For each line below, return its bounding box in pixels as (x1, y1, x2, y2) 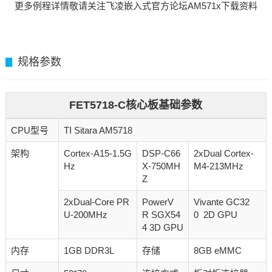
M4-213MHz (193, 161, 243, 172)
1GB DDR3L (63, 245, 114, 256)
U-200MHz (63, 209, 107, 220)
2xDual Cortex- (193, 148, 254, 159)
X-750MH (141, 161, 180, 172)
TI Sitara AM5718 (63, 125, 132, 136)
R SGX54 (141, 209, 180, 220)
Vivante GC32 (193, 197, 250, 208)
